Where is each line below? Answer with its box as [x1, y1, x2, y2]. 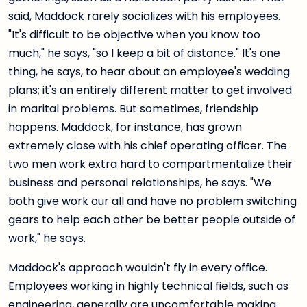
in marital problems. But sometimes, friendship [8, 101, 258, 117]
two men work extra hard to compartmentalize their [8, 156, 293, 173]
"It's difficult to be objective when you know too [8, 27, 260, 43]
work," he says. [8, 230, 86, 247]
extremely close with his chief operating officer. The [8, 138, 287, 154]
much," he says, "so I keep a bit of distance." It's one [8, 45, 280, 62]
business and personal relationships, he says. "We [8, 175, 271, 191]
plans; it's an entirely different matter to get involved [8, 82, 292, 99]
